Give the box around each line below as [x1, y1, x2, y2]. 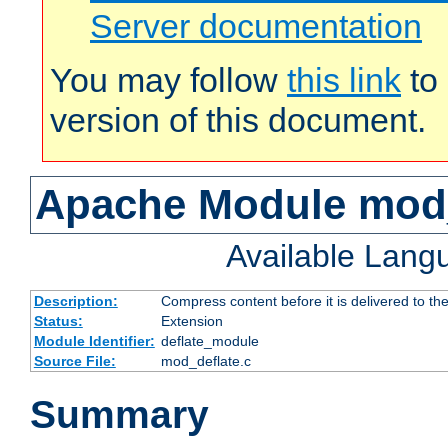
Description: [33, 293, 118, 310]
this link [287, 60, 401, 99]
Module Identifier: [33, 333, 155, 350]
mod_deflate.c [160, 353, 251, 370]
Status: [33, 313, 83, 330]
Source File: [33, 353, 116, 370]
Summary [30, 393, 209, 437]
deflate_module [160, 333, 259, 350]
